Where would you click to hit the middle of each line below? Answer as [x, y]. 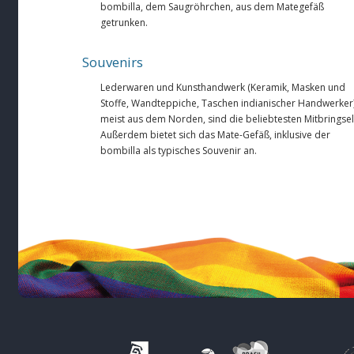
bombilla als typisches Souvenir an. [179, 150]
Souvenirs [113, 62]
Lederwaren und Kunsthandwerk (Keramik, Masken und [223, 87]
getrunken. [124, 22]
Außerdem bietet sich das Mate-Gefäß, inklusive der [215, 134]
